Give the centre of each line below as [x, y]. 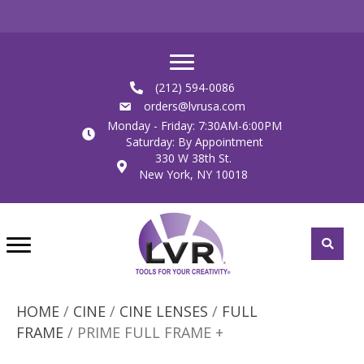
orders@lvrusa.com [195, 106]
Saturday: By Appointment [195, 142]
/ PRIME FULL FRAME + [143, 332]
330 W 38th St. [193, 158]
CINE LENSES [164, 311]
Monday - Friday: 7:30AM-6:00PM [195, 126]
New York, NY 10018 [193, 174]
